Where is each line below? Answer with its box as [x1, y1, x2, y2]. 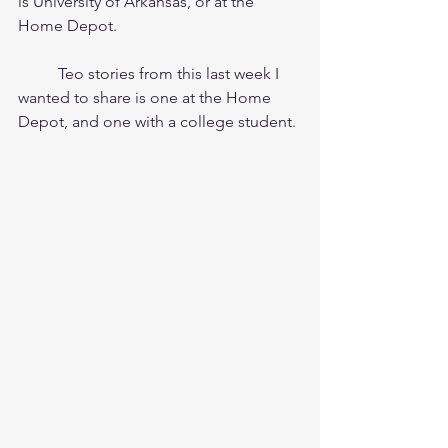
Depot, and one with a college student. [18, 112, 296, 131]
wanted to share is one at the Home [18, 88, 275, 107]
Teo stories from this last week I [18, 64, 58, 83]
